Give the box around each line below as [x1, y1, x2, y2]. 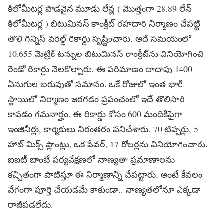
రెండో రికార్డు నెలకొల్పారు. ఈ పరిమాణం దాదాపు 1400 [8, 62, 192, 74]
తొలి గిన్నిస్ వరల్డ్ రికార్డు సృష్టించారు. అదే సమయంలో [8, 32, 191, 44]
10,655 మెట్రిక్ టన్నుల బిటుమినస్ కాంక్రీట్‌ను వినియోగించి [8, 47, 204, 59]
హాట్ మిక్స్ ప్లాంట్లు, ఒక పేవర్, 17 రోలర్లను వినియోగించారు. [8, 138, 208, 150]
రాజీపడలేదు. [8, 198, 53, 210]
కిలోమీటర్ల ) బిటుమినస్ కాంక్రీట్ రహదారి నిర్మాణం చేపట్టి [8, 17, 200, 29]
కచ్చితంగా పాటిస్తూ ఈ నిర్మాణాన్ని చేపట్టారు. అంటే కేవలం [8, 168, 202, 180]
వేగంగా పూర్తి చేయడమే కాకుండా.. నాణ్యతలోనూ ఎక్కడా [8, 183, 200, 195]
